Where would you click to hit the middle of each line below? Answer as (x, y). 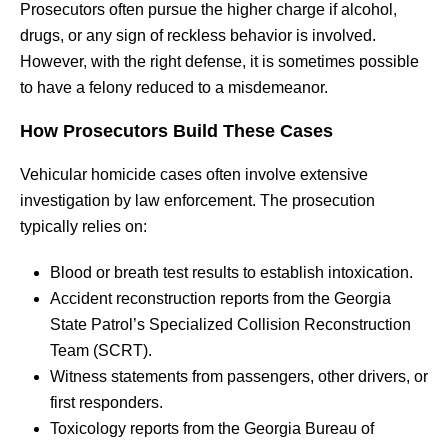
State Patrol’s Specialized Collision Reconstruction (230, 324)
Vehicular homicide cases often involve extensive (194, 174)
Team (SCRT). (101, 350)
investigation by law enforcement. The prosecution (197, 200)
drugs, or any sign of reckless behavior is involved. (198, 35)
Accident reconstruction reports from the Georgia (220, 298)
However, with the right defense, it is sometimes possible (219, 61)
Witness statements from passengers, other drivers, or (239, 376)
